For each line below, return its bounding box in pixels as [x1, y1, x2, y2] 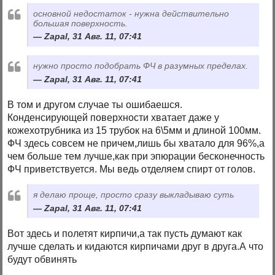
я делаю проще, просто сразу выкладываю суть [33, 189, 234, 199]
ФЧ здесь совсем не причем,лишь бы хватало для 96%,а [7, 137, 265, 149]
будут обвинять [7, 254, 77, 265]
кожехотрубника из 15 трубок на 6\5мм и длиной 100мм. [7, 125, 261, 136]
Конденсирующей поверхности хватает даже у [7, 112, 220, 123]
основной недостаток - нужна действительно [33, 8, 230, 18]
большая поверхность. [33, 18, 128, 28]
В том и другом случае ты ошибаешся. [7, 99, 183, 110]
